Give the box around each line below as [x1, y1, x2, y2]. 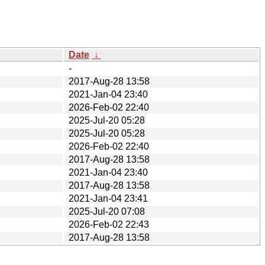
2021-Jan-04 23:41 [69, 193, 148, 203]
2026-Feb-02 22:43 [69, 219, 149, 230]
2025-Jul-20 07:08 [69, 206, 145, 216]
